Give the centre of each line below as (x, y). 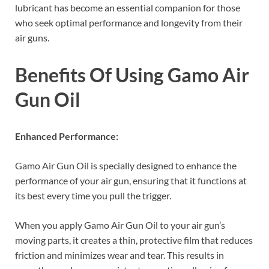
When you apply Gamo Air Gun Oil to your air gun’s (120, 225)
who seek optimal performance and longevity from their (129, 22)
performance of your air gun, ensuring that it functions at (131, 181)
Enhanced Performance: (67, 136)
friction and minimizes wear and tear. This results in (119, 255)
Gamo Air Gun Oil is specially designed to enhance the (126, 166)
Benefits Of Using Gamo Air (132, 74)
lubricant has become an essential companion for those (128, 7)
